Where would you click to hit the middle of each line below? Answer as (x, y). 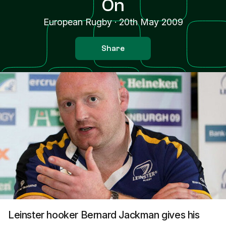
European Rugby (77, 22)
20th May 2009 (151, 22)
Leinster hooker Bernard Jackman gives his (104, 215)
